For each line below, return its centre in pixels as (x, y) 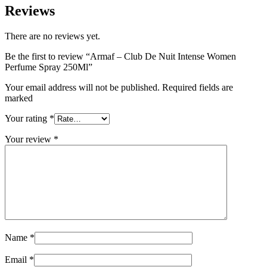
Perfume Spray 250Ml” (49, 67)
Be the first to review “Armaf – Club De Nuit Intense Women (120, 56)
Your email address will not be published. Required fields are (119, 87)
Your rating (27, 118)
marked (19, 98)
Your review (29, 139)
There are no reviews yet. (52, 36)
